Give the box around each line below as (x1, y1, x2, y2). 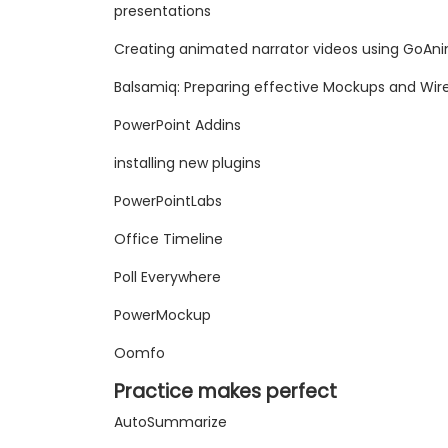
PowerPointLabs (114, 191, 222, 212)
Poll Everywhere (114, 267, 221, 288)
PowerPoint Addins (114, 115, 241, 136)
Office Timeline (114, 229, 223, 250)
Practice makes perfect (114, 378, 337, 406)
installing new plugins (114, 153, 261, 174)
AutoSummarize (114, 412, 227, 433)
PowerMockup (114, 305, 211, 326)
